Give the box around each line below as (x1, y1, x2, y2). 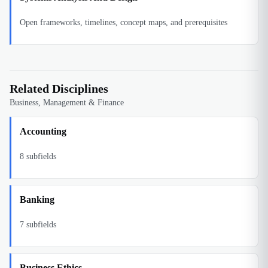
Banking (20, 194, 54, 205)
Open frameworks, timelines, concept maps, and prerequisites (20, 18, 227, 27)
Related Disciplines (10, 82, 108, 95)
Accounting (20, 126, 66, 136)
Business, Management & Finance (10, 98, 124, 107)
